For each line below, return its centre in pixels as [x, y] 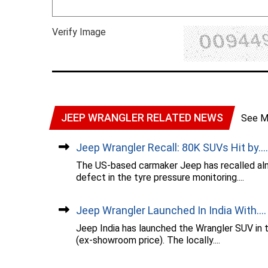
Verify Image [79, 32]
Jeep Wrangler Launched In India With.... [171, 211]
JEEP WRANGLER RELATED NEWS [142, 118]
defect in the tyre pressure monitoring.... [160, 178]
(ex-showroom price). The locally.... [148, 240]
